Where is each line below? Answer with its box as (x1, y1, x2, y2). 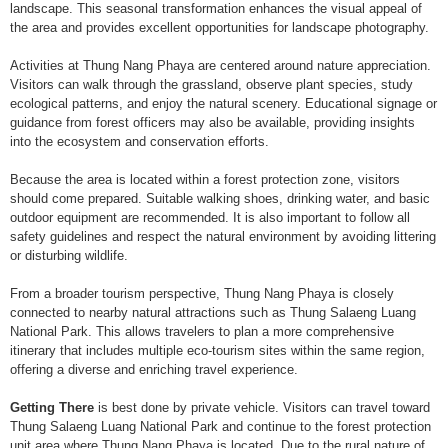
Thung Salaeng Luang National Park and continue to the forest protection (10, 418, 431, 434)
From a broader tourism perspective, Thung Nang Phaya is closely (10, 285, 394, 301)
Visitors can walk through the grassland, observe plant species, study (10, 76, 413, 92)
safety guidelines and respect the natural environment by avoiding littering (10, 228, 436, 244)
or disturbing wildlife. (10, 247, 128, 263)
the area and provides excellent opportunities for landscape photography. (10, 19, 429, 35)
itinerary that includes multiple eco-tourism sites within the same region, (10, 342, 425, 358)
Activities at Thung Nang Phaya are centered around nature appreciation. (10, 57, 431, 73)
